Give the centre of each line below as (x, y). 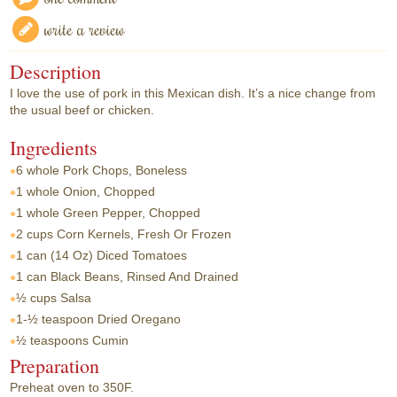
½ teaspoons (53, 340)
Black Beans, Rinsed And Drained (145, 276)
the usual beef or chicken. (82, 109)
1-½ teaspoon (55, 319)
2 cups (35, 234)
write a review (85, 28)
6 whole (38, 170)
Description (56, 71)
